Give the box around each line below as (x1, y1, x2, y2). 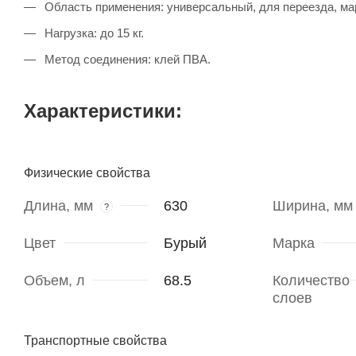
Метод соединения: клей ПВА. (41, 52, 211, 67)
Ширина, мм (272, 198, 353, 215)
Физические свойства (24, 166, 150, 180)
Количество (272, 273, 350, 289)
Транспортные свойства (24, 334, 167, 348)
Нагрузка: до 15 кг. (41, 26, 144, 41)
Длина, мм (24, 198, 93, 215)
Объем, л (24, 273, 85, 289)
